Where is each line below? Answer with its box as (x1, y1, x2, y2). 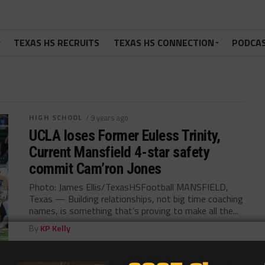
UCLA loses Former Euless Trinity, (29, 127, 221, 144)
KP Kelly (40, 222, 71, 235)
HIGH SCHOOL (29, 112, 83, 123)
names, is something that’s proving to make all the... (29, 203, 239, 218)
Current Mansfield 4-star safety (29, 143, 209, 161)
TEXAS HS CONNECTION (114, 35, 214, 50)
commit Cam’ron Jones (29, 160, 161, 177)
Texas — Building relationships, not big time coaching (29, 192, 244, 206)
